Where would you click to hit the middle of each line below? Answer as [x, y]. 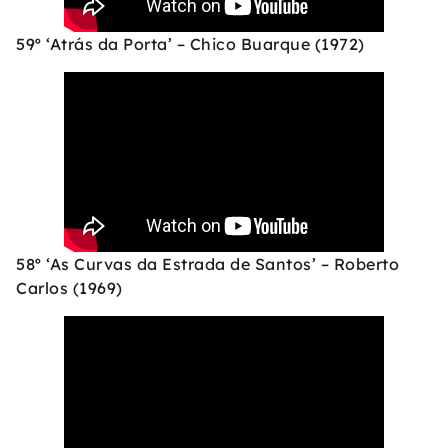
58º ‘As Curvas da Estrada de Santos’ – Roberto [207, 264]
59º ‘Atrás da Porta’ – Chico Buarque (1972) [190, 44]
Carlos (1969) [69, 288]
